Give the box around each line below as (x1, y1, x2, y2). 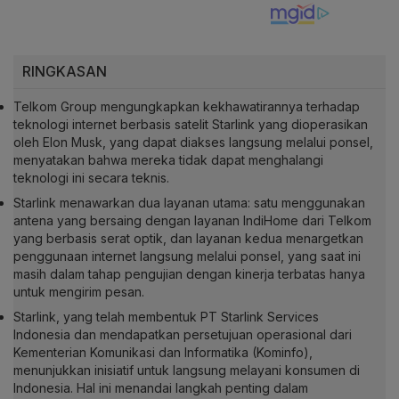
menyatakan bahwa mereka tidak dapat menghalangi (13, 152, 323, 168)
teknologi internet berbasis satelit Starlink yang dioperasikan (13, 117, 368, 133)
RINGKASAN (22, 62, 107, 81)
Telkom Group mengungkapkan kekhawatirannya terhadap (13, 99, 360, 115)
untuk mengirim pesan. (13, 284, 144, 300)
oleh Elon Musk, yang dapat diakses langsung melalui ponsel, (13, 134, 373, 151)
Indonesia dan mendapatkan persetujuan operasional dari (13, 327, 352, 343)
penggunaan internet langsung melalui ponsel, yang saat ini (13, 248, 361, 265)
